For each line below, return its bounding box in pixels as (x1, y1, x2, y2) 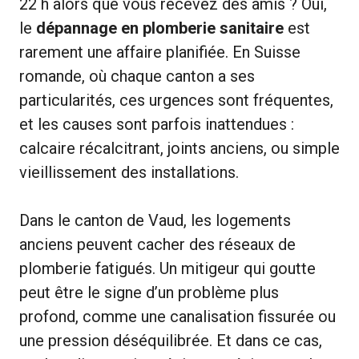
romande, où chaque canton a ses (19, 67, 255, 87)
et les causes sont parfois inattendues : (19, 115, 294, 135)
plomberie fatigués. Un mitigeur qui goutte (19, 259, 316, 279)
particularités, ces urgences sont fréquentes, (19, 91, 333, 111)
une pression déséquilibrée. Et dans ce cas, (19, 331, 322, 351)
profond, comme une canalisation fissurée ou (19, 307, 336, 327)
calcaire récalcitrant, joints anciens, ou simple (19, 139, 340, 159)
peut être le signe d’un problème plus (19, 283, 279, 303)
